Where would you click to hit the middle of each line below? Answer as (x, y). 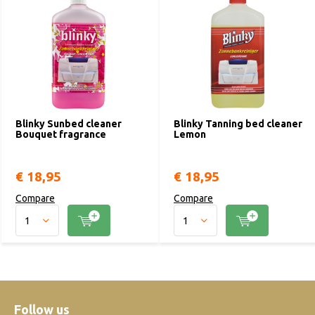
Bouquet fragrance (61, 134)
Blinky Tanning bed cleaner (238, 124)
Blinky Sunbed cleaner (69, 124)
